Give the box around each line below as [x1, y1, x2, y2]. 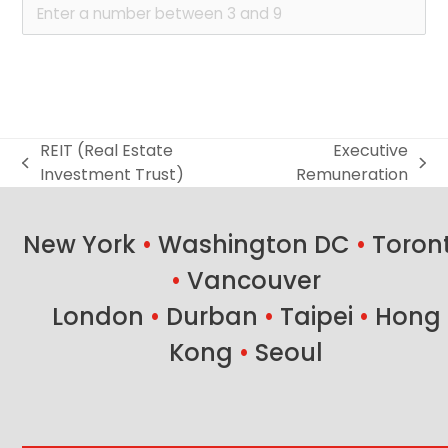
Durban [165, 299, 264, 333]
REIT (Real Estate [39, 138, 173, 162]
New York [23, 227, 143, 261]
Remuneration [296, 162, 409, 186]
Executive [333, 138, 409, 162]
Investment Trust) [39, 162, 184, 186]
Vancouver [181, 263, 322, 297]
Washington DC [152, 227, 357, 261]
